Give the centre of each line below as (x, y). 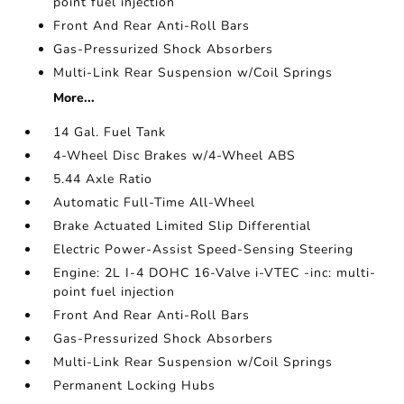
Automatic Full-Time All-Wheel (155, 202)
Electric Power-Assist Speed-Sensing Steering (204, 249)
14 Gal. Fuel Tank (110, 132)
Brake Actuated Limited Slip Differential (183, 226)
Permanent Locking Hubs (135, 386)
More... (74, 98)
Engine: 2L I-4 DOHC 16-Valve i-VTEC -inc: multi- (215, 273)
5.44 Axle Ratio (103, 179)
